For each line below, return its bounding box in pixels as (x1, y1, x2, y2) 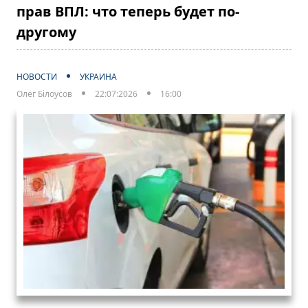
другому (16, 23, 76, 42)
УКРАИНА (80, 71, 117, 83)
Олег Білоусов (16, 88, 72, 100)
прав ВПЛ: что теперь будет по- (16, 2, 239, 21)
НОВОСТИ (16, 71, 57, 83)
